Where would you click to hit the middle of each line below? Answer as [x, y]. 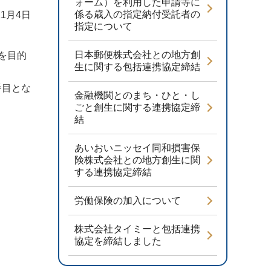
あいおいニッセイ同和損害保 [137, 148]
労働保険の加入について [128, 201]
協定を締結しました [118, 241]
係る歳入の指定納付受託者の [137, 14]
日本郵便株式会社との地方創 [137, 55]
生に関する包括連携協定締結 [137, 67]
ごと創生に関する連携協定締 [137, 107]
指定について [103, 26]
